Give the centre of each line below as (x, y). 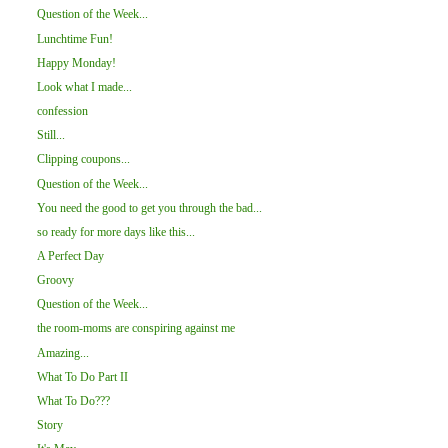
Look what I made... (84, 86)
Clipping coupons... (83, 159)
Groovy (55, 280)
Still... (50, 135)
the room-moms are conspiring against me (135, 328)
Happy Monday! (76, 62)
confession (62, 111)
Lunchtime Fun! (74, 38)
